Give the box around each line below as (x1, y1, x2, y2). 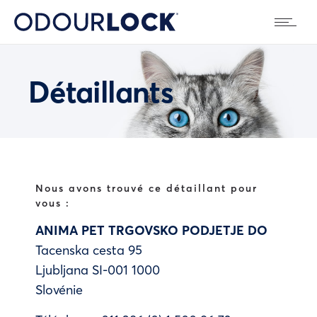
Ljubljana (35, 261, 92, 278)
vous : (35, 196, 70, 209)
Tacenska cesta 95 (35, 241, 142, 258)
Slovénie (35, 281, 83, 298)
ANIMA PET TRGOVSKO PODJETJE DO (35, 221, 267, 238)
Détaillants (28, 71, 174, 110)
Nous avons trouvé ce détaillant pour (35, 181, 258, 195)
